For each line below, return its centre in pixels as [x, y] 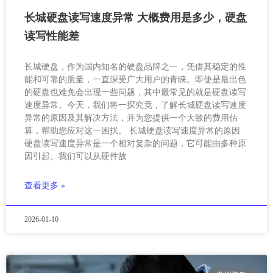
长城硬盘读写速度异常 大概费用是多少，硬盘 [136, 18]
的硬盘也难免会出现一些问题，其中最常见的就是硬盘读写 [135, 93]
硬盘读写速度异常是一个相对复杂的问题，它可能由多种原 [135, 144]
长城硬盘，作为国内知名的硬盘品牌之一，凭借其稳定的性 [135, 67]
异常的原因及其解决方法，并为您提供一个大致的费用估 [131, 118]
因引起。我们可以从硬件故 [76, 157]
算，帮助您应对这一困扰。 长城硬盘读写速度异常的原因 [132, 131]
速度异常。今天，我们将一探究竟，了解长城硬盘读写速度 [135, 105]
